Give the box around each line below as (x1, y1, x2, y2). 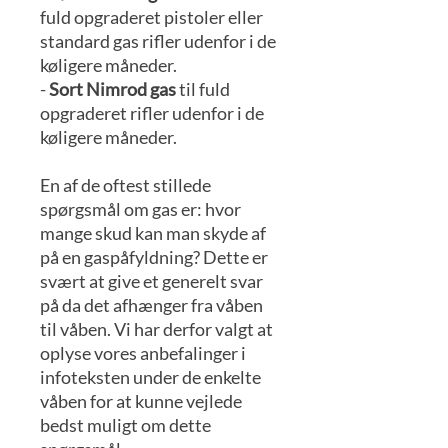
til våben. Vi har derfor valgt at (40, 318, 273, 341)
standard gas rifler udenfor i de (40, 30, 276, 53)
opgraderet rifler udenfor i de (40, 102, 264, 125)
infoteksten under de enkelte (40, 366, 261, 389)
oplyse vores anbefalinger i (40, 342, 246, 365)
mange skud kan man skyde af (40, 222, 266, 245)
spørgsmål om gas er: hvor (40, 198, 241, 221)
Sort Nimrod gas (49, 78, 176, 101)
